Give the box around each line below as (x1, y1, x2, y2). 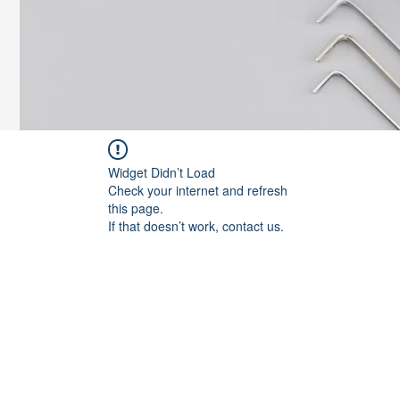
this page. (108, 199, 163, 217)
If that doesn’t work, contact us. (108, 217, 284, 235)
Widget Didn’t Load (108, 163, 215, 181)
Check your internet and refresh (108, 181, 287, 199)
